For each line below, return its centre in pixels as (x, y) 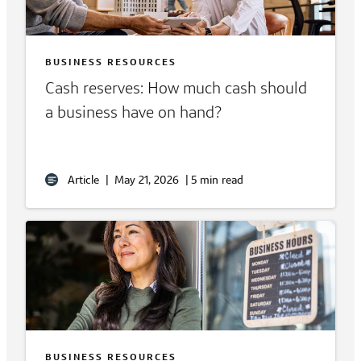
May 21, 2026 (147, 180)
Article (83, 180)
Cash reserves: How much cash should (176, 88)
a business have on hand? (133, 112)
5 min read (217, 180)
